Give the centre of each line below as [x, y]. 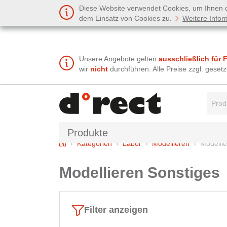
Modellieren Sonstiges [140, 172]
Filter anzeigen [116, 210]
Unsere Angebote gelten [119, 59]
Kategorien [94, 143]
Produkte [88, 133]
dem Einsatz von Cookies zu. [126, 18]
